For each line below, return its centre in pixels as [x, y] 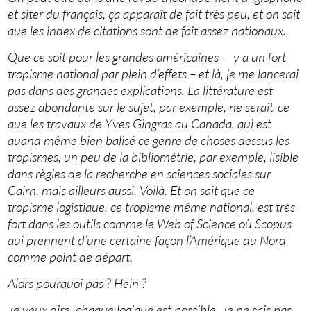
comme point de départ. [70, 257]
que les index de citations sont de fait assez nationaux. [147, 31]
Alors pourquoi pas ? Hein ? [77, 284]
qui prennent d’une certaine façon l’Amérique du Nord [147, 241]
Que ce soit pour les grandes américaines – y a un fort [147, 57]
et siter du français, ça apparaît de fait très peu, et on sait [154, 14]
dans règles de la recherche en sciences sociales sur [140, 174]
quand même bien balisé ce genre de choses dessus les [149, 141]
